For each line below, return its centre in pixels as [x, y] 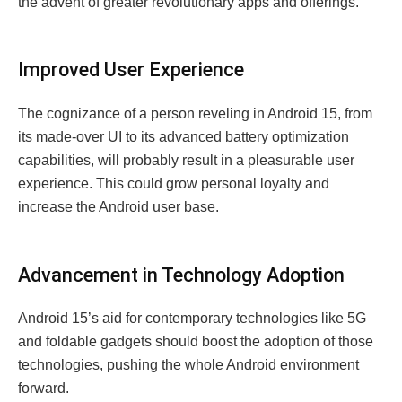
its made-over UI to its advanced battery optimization [184, 136]
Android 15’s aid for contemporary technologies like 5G [192, 319]
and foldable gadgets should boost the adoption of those [196, 342]
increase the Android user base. [118, 206]
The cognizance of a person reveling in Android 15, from [195, 113]
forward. [44, 389]
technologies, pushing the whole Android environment [188, 365]
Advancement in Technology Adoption [184, 275]
